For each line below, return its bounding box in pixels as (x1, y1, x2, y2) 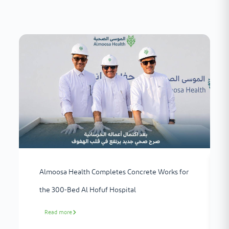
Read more (44, 209, 72, 215)
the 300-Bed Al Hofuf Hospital (39, 186, 136, 194)
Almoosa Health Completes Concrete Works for (39, 168, 189, 176)
